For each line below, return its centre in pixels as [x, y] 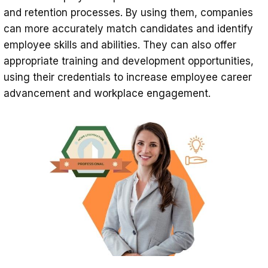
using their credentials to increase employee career [128, 77]
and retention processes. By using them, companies [128, 12]
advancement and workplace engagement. [107, 93]
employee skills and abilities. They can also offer [120, 45]
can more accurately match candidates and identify [128, 28]
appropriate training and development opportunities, [129, 61]
